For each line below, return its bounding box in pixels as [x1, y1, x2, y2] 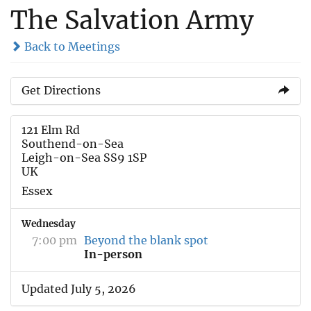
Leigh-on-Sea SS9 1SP [22, 150, 146, 165]
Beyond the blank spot [84, 233, 208, 247]
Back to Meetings [22, 39, 120, 53]
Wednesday [22, 217, 76, 230]
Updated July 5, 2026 [22, 281, 136, 296]
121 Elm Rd [22, 122, 80, 137]
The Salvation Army [10, 4, 254, 36]
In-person [84, 246, 142, 261]
